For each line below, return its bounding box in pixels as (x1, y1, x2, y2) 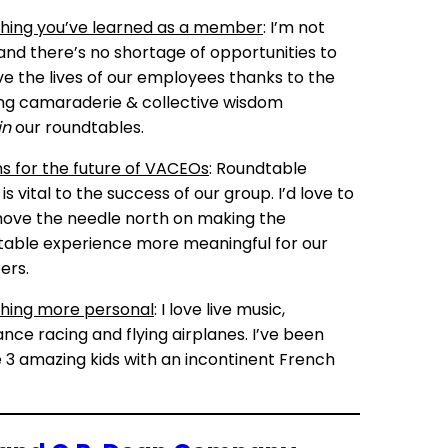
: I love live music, (154, 297, 285, 321)
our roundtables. (11, 115, 144, 139)
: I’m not (263, 15, 325, 39)
